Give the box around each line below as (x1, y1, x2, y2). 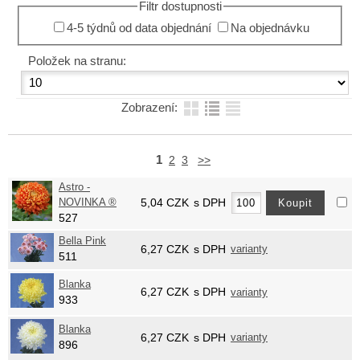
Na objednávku (231, 21, 309, 35)
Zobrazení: (121, 101, 181, 115)
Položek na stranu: (28, 55, 126, 68)
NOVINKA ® (59, 197, 117, 209)
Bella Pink (59, 235, 106, 247)
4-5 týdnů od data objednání (67, 21, 211, 35)
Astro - (59, 182, 90, 194)
